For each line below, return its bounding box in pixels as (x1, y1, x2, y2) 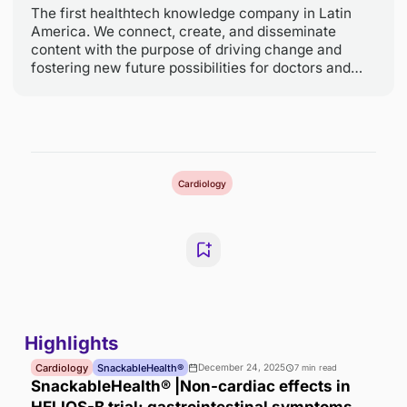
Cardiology (209, 352, 266, 366)
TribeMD (90, 89, 184, 117)
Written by (14, 5, 125, 32)
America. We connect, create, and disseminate (35, 170, 396, 192)
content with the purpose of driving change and (35, 192, 402, 213)
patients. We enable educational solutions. (35, 234, 362, 255)
